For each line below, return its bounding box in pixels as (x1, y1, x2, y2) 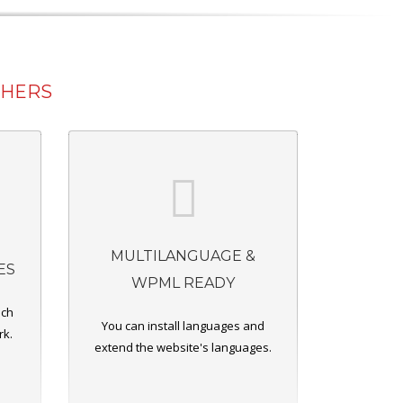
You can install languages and (102, 317, 264, 334)
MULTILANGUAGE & (111, 246, 255, 264)
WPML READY (131, 273, 235, 291)
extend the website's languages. (94, 338, 272, 355)
